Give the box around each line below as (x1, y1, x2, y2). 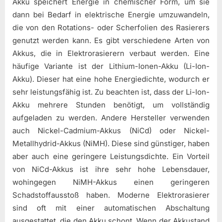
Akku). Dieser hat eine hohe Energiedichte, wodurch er (12, 74, 210, 84)
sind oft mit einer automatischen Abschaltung (12, 203, 210, 213)
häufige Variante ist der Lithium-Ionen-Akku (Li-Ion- (12, 61, 210, 71)
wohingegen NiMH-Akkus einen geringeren (12, 177, 210, 187)
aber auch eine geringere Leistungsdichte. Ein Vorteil (12, 152, 210, 162)
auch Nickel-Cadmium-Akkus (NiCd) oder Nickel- (12, 126, 210, 136)
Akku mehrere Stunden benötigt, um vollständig (12, 100, 210, 110)
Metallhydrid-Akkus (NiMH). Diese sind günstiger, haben (12, 139, 210, 149)
